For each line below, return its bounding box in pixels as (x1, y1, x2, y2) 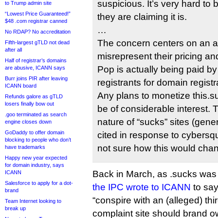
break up (5, 205, 26, 211)
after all (5, 47, 22, 53)
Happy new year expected (5, 155, 67, 161)
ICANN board (5, 83, 36, 89)
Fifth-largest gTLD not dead (5, 39, 70, 45)
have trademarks (5, 144, 45, 150)
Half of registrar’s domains (5, 57, 67, 63)
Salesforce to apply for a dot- (5, 180, 73, 186)
